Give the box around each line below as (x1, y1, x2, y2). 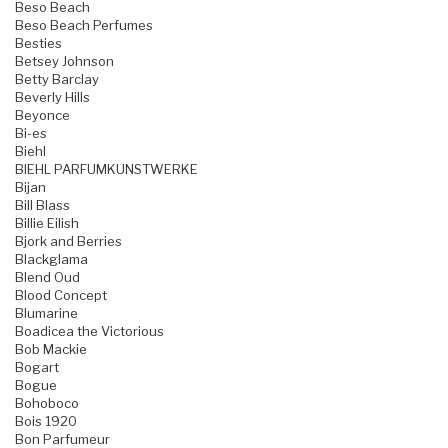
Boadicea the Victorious (15, 323, 164, 340)
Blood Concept (15, 287, 107, 304)
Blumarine (15, 305, 78, 322)
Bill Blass (15, 197, 70, 214)
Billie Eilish (15, 215, 79, 232)
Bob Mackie (15, 341, 87, 358)
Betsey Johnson (15, 53, 114, 70)
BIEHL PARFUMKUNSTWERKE (15, 161, 198, 178)
